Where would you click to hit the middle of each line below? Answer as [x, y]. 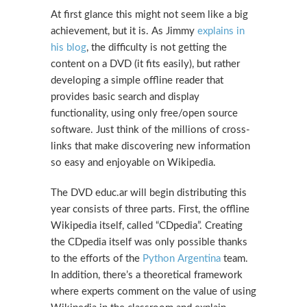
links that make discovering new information [150, 146]
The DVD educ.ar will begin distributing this [149, 193]
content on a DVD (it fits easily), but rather [145, 64]
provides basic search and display [125, 97]
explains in [221, 31]
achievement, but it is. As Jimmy [124, 31]
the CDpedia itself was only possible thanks [149, 242]
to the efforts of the [97, 259]
